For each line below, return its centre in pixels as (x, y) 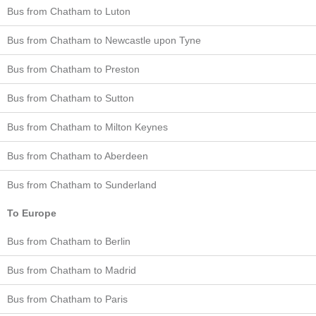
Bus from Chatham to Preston (73, 69)
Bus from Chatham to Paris (67, 299)
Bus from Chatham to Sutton (71, 98)
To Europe (32, 213)
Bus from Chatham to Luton (69, 11)
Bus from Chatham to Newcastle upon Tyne (104, 40)
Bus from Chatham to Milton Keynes (87, 127)
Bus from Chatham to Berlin (69, 241)
